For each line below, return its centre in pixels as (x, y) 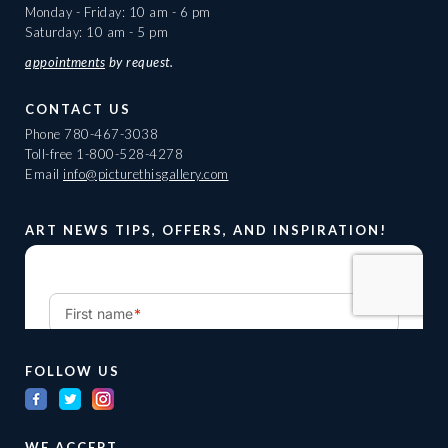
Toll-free (50, 153)
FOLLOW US (72, 371)
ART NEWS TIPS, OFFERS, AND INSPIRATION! (206, 229)
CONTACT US (78, 108)
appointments (65, 61)
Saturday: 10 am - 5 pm (96, 31)
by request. (139, 61)
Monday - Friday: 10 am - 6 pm (118, 11)
